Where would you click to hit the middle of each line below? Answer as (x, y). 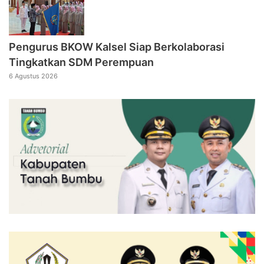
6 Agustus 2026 (33, 76)
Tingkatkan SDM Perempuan (81, 62)
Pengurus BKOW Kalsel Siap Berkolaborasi (117, 47)
